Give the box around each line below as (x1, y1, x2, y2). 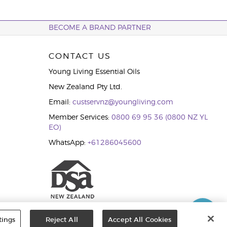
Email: (48, 99, 72, 106)
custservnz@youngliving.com (72, 99, 173, 106)
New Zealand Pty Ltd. (48, 84, 122, 91)
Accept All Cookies (108, 217, 172, 223)
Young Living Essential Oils (48, 68, 140, 75)
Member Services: (48, 114, 111, 121)
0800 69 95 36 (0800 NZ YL (111, 114, 208, 121)
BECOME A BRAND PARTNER (48, 24, 151, 31)
